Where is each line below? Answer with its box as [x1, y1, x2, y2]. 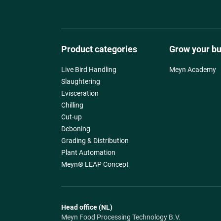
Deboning [61, 124, 90, 133]
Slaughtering [61, 77, 100, 85]
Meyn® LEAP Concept [61, 160, 129, 168]
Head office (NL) [61, 203, 112, 211]
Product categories [61, 43, 137, 54]
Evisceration [61, 89, 99, 97]
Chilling [61, 101, 83, 109]
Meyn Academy [169, 65, 216, 74]
